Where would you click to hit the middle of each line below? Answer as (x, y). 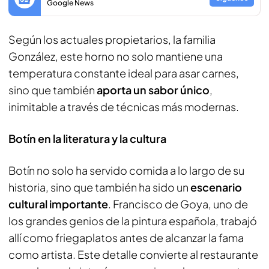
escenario (216, 187)
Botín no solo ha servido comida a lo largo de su (126, 170)
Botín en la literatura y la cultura (87, 138)
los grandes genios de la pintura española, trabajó (133, 220)
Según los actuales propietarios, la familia (112, 39)
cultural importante (58, 204)
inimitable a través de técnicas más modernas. (125, 106)
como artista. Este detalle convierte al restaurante (133, 254)
